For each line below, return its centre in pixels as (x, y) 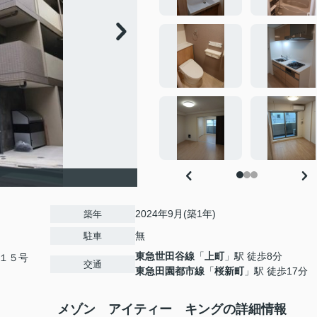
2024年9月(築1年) (175, 214)
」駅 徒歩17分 (276, 271)
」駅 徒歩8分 (253, 257)
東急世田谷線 (165, 257)
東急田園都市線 (170, 271)
